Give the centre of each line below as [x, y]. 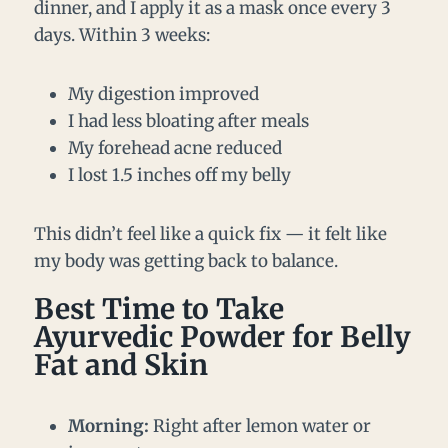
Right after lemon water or [260, 426]
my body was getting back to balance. [186, 261]
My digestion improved [163, 94]
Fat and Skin [121, 365]
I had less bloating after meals [188, 121]
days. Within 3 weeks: [122, 35]
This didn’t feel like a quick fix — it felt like [210, 234]
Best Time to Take [159, 309]
